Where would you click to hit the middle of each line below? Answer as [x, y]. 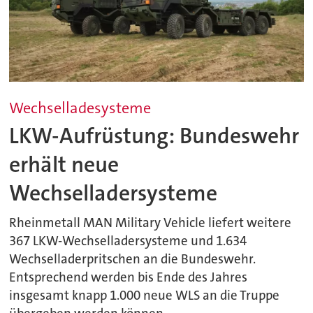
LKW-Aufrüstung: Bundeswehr [154, 136]
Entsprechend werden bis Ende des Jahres [129, 277]
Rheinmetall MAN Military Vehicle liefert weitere [151, 223]
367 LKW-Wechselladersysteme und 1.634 [128, 241]
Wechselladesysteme [80, 108]
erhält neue [64, 164]
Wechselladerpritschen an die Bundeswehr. [133, 259]
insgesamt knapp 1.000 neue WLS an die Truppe [145, 295]
